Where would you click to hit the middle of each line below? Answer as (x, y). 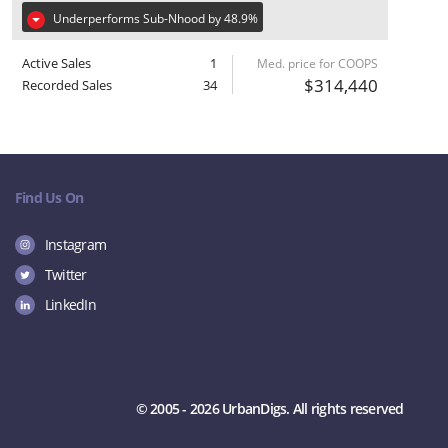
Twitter (65, 274)
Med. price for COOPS (318, 63)
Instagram (75, 244)
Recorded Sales (66, 85)
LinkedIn (70, 304)
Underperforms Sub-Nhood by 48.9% (155, 18)
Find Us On (49, 197)
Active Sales (56, 63)
